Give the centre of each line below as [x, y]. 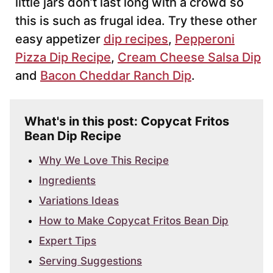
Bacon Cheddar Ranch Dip [116, 76]
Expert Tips [68, 241]
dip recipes [136, 39]
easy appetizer [59, 39]
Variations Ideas [79, 201]
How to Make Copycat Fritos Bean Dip [134, 221]
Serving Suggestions [90, 261]
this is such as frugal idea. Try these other [136, 21]
